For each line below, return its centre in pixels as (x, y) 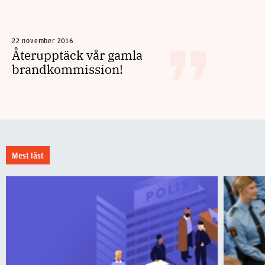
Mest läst (28, 156)
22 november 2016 (43, 41)
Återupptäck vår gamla (77, 55)
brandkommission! (67, 69)
